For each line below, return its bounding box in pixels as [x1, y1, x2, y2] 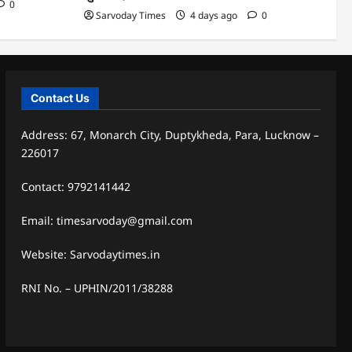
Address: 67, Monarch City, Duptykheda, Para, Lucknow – [20, 126, 319, 142]
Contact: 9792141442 [20, 178, 130, 194]
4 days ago [188, 9, 240, 23]
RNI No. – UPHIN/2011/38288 [20, 280, 173, 295]
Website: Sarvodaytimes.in [20, 246, 160, 262]
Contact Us [30, 90, 90, 104]
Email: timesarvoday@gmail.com [20, 212, 192, 228]
